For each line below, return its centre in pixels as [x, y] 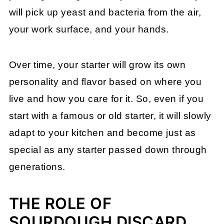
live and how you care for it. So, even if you [106, 99]
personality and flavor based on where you [105, 82]
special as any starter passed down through [108, 150]
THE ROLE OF [60, 203]
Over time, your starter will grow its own [97, 65]
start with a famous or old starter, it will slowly [110, 116]
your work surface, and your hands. [89, 29]
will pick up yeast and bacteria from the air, [105, 12]
